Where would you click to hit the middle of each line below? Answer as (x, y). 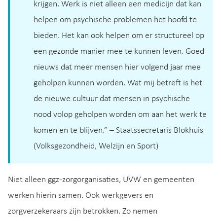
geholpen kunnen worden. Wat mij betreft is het (118, 83)
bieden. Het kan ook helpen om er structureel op (119, 36)
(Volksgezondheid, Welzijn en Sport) (96, 146)
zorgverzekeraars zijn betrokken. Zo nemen (83, 211)
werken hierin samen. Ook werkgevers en (81, 195)
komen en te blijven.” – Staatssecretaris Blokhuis (118, 130)
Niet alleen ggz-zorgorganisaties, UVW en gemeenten (101, 180)
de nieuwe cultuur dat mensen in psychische (112, 99)
